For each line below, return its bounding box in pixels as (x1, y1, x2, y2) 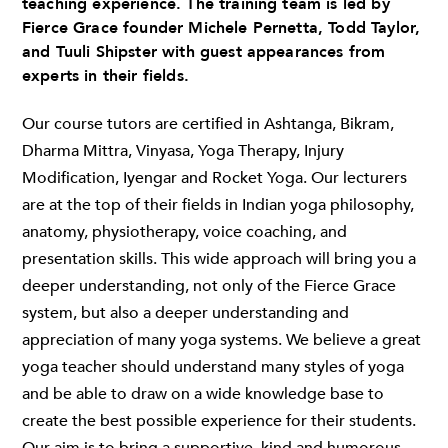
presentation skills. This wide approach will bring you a (22, 247, 416, 270)
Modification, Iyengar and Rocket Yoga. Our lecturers (22, 166, 407, 189)
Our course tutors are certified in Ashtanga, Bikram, (22, 112, 394, 135)
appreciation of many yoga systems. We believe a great (22, 328, 421, 351)
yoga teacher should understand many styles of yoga (22, 355, 404, 378)
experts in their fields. (22, 65, 189, 88)
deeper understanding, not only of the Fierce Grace (22, 274, 396, 297)
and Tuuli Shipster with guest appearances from (22, 41, 386, 64)
